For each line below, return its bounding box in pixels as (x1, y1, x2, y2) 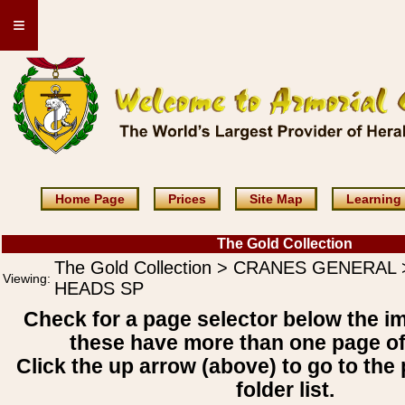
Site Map (250, 192, 303, 206)
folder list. (235, 379, 334, 401)
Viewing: (3, 271, 51, 286)
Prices (168, 192, 206, 206)
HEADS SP (54, 278, 144, 298)
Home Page (55, 192, 125, 206)
